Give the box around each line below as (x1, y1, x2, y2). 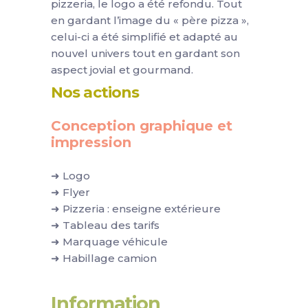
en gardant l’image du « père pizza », (51, 13, 249, 27)
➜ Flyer (51, 185, 90, 199)
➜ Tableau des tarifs (51, 218, 159, 232)
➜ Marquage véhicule (51, 234, 168, 248)
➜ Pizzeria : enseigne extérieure (51, 201, 221, 215)
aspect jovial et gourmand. (51, 63, 193, 76)
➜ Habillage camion (51, 251, 157, 265)
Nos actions (51, 82, 140, 102)
